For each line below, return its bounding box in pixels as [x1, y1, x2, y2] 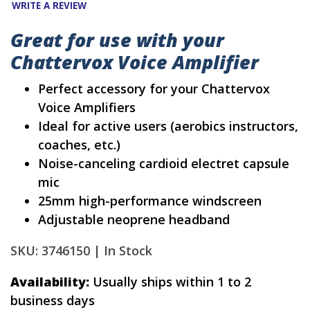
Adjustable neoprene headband [38, 211, 230, 228]
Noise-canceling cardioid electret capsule [38, 155, 289, 172]
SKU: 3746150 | [10, 242, 100, 259]
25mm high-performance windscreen [38, 192, 262, 210]
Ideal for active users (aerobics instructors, [38, 118, 298, 135]
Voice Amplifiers [38, 99, 136, 116]
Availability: [10, 273, 89, 291]
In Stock [104, 242, 152, 259]
